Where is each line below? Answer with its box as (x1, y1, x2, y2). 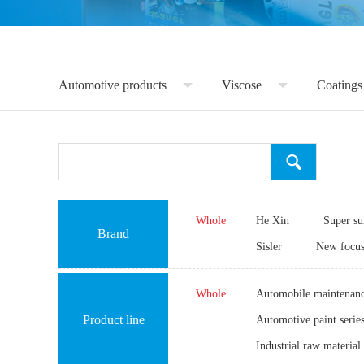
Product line (82, 313, 145, 327)
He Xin (256, 214, 289, 227)
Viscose (222, 78, 262, 92)
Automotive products (58, 78, 167, 92)
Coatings (317, 78, 362, 92)
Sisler (256, 240, 282, 253)
